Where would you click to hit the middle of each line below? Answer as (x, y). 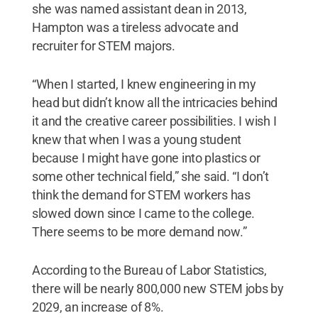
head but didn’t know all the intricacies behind (155, 102)
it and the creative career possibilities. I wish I (154, 121)
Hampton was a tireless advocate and (135, 27)
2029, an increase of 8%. (102, 307)
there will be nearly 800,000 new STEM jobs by (158, 288)
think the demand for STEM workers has (141, 194)
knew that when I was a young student (137, 139)
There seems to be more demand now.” (139, 231)
